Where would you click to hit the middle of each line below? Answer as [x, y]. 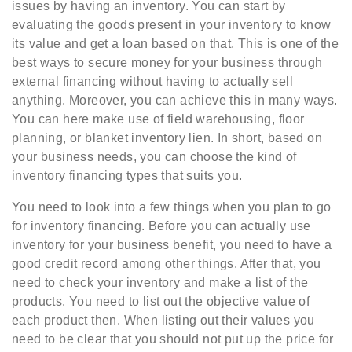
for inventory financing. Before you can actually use [161, 225]
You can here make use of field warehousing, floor [158, 119]
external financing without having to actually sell [152, 81]
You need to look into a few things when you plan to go [172, 207]
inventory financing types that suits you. [127, 175]
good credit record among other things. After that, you [167, 263]
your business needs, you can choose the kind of [154, 156]
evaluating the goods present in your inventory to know [172, 24]
